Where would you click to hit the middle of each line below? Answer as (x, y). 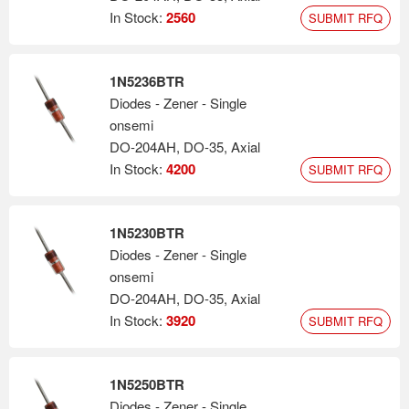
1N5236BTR (147, 81)
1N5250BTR (147, 384)
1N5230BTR (147, 233)
